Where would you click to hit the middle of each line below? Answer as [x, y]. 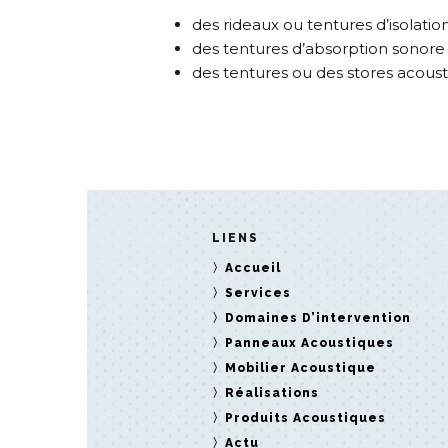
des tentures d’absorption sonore [318, 48]
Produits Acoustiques [305, 417]
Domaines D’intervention [318, 317]
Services [258, 292]
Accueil [253, 267]
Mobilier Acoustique [300, 367]
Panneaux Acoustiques [309, 342]
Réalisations [272, 392]
